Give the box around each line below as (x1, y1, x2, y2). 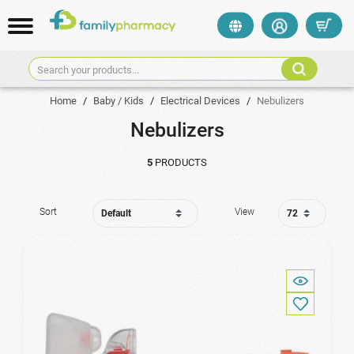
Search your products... (36, 63, 139, 76)
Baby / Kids (93, 95, 144, 107)
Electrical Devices (160, 95, 240, 107)
